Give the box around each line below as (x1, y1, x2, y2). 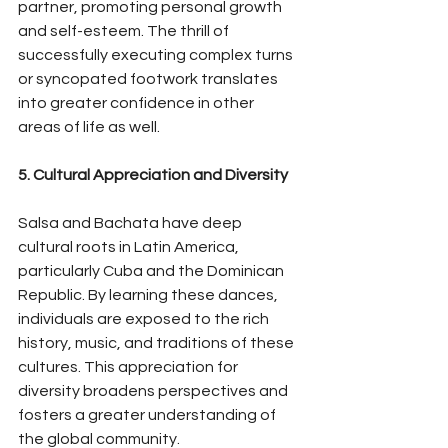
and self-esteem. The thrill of (18, 22, 232, 39)
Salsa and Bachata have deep (18, 214, 245, 231)
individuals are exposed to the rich (18, 310, 272, 327)
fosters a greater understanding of (18, 406, 279, 423)
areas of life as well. (18, 118, 160, 135)
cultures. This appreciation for (18, 358, 241, 375)
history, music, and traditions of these (18, 334, 297, 351)
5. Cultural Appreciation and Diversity (18, 166, 288, 183)
